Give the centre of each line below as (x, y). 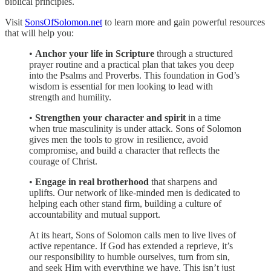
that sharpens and (183, 181)
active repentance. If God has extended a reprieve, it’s (131, 246)
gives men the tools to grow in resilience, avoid (119, 139)
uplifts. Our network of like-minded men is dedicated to (135, 192)
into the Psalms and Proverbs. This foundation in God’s (134, 75)
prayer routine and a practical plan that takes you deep (132, 64)
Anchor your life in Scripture (95, 53)
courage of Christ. (63, 161)
